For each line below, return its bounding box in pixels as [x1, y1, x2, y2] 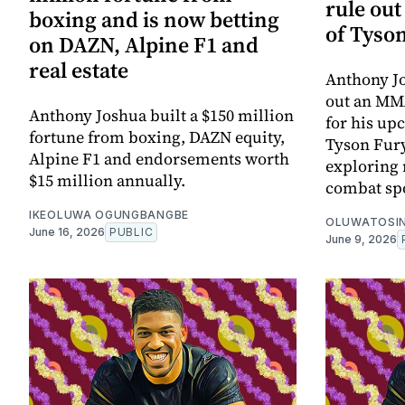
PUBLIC [109, 225, 154, 240]
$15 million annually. [29, 169, 185, 193]
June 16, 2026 [29, 225, 105, 240]
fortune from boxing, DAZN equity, [29, 126, 285, 149]
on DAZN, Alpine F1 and [29, 30, 259, 61]
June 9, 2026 [325, 232, 397, 247]
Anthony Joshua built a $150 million [29, 104, 294, 127]
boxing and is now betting [29, 5, 279, 35]
